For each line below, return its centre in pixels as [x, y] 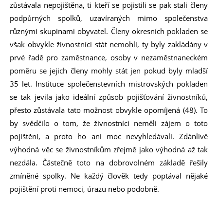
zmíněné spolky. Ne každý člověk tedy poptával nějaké [109, 176]
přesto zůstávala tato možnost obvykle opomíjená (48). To [109, 110]
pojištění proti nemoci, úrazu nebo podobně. [84, 189]
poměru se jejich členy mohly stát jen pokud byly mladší [109, 71]
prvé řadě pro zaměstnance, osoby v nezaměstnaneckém [109, 57]
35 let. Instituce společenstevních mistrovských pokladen [109, 84]
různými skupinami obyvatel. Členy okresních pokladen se [109, 31]
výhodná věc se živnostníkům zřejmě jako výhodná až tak [109, 149]
